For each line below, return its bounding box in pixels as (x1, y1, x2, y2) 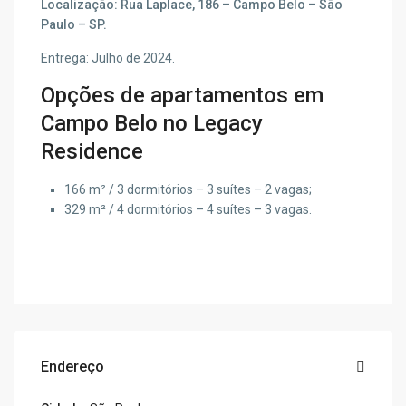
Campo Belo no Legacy (41, 111, 264, 137)
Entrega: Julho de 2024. (41, 51, 176, 66)
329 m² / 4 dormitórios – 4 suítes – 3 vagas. (64, 202, 313, 217)
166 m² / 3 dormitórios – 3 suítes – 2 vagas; (64, 182, 313, 198)
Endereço (41, 358, 105, 376)
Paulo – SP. (41, 17, 108, 33)
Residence (41, 139, 144, 165)
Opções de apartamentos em (41, 82, 324, 109)
